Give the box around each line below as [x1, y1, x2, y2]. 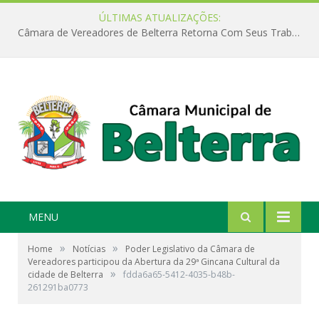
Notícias [73, 243, 105, 256]
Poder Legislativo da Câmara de [125, 243, 255, 256]
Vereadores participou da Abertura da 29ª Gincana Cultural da [28, 256, 280, 268]
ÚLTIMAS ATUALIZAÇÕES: [98, 11, 221, 24]
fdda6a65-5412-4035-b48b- [123, 268, 235, 281]
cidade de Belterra [28, 268, 103, 281]
